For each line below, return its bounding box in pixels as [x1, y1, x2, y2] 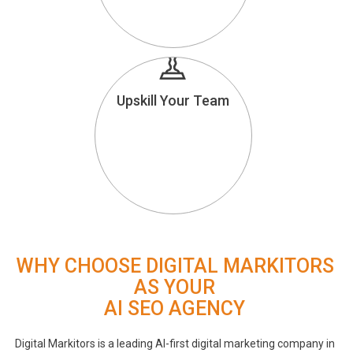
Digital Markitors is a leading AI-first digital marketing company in [14, 336, 335, 350]
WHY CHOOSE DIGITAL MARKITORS [15, 255, 334, 278]
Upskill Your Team [117, 92, 230, 110]
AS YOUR [134, 276, 216, 299]
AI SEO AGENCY [104, 297, 246, 321]
